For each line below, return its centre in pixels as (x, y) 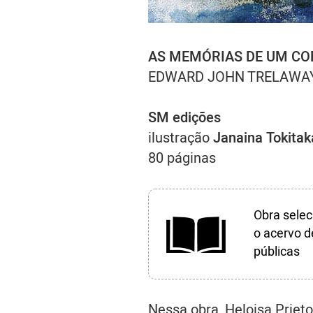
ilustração (181, 138)
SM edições (184, 118)
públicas (277, 252)
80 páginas (182, 158)
